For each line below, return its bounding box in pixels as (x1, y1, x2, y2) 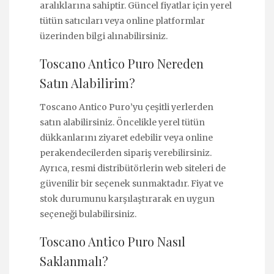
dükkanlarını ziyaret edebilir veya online (40, 132, 213, 144)
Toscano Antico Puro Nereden (40, 54, 204, 72)
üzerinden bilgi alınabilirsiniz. (40, 30, 168, 42)
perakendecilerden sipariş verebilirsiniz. (40, 147, 212, 159)
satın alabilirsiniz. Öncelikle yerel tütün (40, 117, 205, 128)
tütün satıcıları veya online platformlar (40, 15, 205, 26)
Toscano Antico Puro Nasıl (40, 233, 185, 250)
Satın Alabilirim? (40, 74, 135, 91)
